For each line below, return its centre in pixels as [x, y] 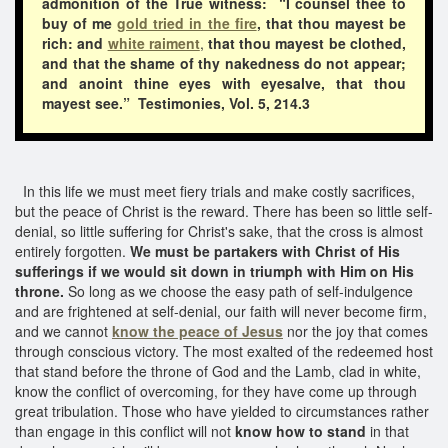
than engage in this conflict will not [125, 430]
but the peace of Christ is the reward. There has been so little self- [224, 210]
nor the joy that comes [357, 330]
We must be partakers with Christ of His [265, 250]
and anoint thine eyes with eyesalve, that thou [224, 82]
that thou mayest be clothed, [304, 42]
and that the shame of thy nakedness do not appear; [224, 62]
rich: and [75, 42]
